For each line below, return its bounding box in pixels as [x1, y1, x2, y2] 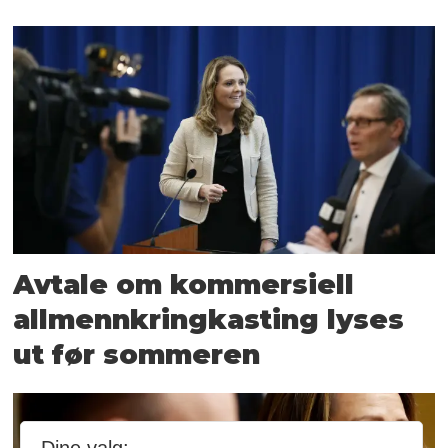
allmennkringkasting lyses [13, 303, 405, 337]
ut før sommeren [13, 338, 261, 372]
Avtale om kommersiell [13, 268, 355, 302]
